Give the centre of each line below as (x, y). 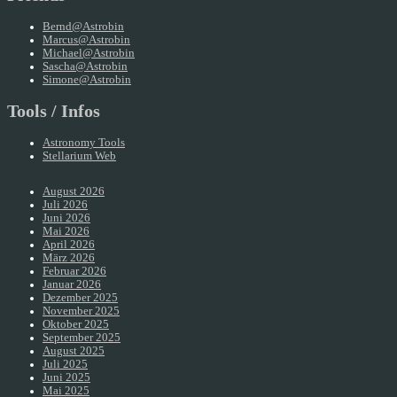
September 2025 (82, 338)
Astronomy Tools (84, 142)
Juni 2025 (66, 378)
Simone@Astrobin (87, 79)
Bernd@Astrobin (83, 26)
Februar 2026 (74, 272)
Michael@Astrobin (89, 53)
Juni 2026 (66, 218)
